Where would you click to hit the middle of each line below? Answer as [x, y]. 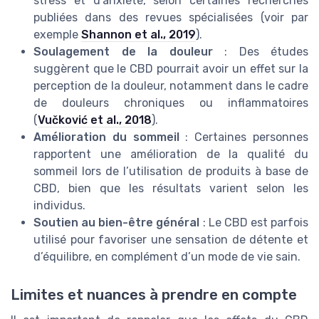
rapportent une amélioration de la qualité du [171, 155]
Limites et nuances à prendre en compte [154, 295]
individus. [59, 206]
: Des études [260, 52]
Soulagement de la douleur [123, 52]
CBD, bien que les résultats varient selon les [171, 189]
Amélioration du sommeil [106, 137]
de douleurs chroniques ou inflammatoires [171, 103]
